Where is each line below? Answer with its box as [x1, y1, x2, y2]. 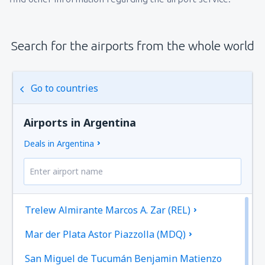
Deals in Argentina [24, 137, 95, 149]
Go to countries [31, 81, 99, 95]
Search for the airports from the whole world [11, 38, 254, 53]
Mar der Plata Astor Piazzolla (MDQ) [25, 227, 186, 241]
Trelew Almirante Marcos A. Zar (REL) [25, 203, 191, 216]
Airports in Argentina [24, 115, 137, 130]
